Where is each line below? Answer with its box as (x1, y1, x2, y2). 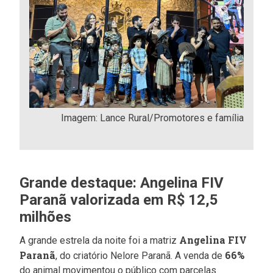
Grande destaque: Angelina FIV (19, 174, 224, 192)
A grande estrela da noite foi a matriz (19, 235, 180, 247)
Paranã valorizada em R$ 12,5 (19, 191, 219, 209)
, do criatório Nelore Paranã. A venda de (55, 250, 225, 262)
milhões (19, 208, 72, 226)
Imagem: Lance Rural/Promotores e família (60, 112, 244, 124)
